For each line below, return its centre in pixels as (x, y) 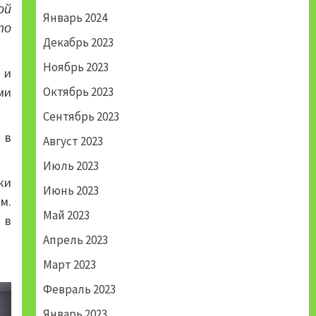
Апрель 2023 (75, 240)
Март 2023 (69, 265)
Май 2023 (66, 215)
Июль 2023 (71, 166)
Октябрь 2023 (78, 92)
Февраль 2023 (79, 290)
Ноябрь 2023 (75, 67)
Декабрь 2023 (78, 43)
